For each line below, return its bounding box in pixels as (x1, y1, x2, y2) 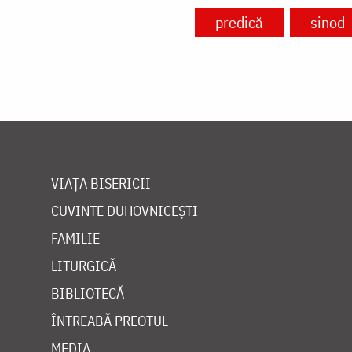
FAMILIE (51, 229, 100, 248)
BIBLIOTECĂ (51, 284, 124, 303)
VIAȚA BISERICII (51, 174, 151, 193)
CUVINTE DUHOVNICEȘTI (51, 202, 198, 221)
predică (214, 12, 263, 34)
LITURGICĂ (51, 257, 116, 276)
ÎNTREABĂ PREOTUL (51, 312, 168, 331)
